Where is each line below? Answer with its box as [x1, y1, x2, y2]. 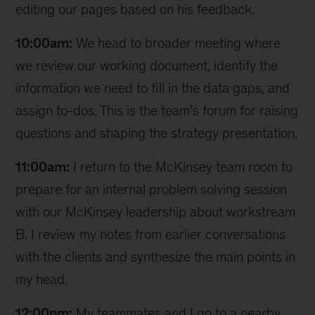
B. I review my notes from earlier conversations [15, 226, 286, 242]
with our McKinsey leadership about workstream [15, 204, 296, 219]
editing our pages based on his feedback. [15, 1, 255, 17]
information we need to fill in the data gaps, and [15, 80, 290, 96]
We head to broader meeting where [72, 35, 281, 51]
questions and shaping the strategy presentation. [15, 125, 298, 141]
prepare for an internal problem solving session [15, 181, 288, 197]
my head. [15, 271, 68, 287]
